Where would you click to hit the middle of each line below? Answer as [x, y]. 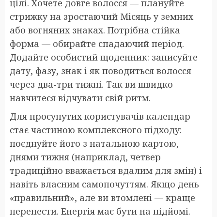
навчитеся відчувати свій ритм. [80, 98]
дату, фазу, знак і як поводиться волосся [101, 70]
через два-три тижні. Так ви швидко [91, 84]
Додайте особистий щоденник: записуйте [104, 57]
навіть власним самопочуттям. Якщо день [104, 184]
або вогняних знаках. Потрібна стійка [95, 30]
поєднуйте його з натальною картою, [94, 143]
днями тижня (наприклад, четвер [85, 157]
